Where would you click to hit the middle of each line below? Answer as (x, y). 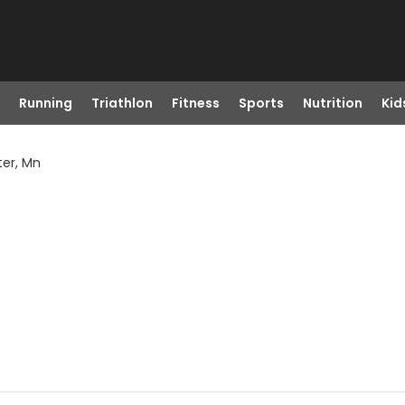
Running (45, 103)
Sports (261, 103)
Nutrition (332, 103)
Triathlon (122, 103)
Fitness (195, 103)
